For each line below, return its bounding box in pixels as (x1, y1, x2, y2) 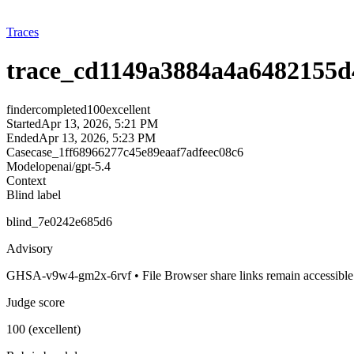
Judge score (6, 295, 65, 309)
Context (6, 173, 46, 187)
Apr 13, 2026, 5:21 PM (41, 116, 158, 130)
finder (6, 102, 36, 116)
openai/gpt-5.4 (39, 159, 111, 173)
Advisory (6, 241, 53, 255)
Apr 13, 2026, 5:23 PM (39, 130, 156, 145)
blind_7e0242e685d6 (6, 214, 112, 228)
